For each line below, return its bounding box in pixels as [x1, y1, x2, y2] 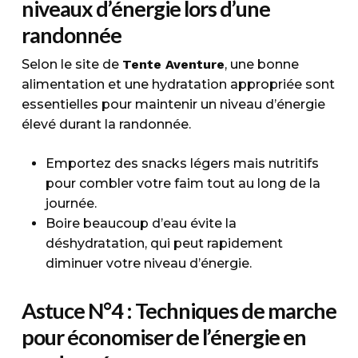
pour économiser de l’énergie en [21, 324, 306, 350]
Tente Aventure [121, 57, 225, 72]
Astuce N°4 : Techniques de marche [21, 297, 336, 324]
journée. [45, 196, 97, 211]
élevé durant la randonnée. [21, 117, 191, 132]
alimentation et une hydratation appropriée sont [21, 77, 335, 92]
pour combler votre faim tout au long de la [45, 176, 320, 191]
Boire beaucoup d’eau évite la [45, 216, 237, 231]
